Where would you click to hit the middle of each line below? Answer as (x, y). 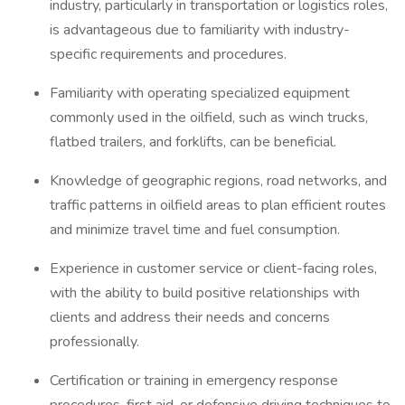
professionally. (96, 342)
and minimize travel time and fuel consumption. (197, 230)
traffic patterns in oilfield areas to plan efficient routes (218, 205)
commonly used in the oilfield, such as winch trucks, (209, 118)
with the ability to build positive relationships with (205, 293)
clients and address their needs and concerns (190, 317)
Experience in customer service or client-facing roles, (213, 268)
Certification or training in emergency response (194, 381)
